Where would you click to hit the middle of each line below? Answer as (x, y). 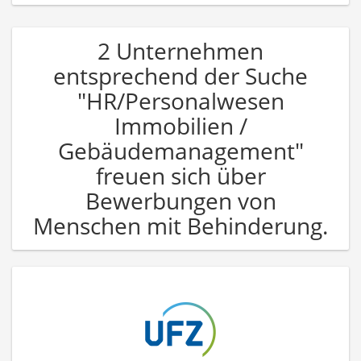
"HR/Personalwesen (180, 100)
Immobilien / (180, 125)
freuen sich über (180, 175)
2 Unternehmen (180, 50)
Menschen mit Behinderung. (180, 225)
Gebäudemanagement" (180, 150)
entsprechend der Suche (180, 75)
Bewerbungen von (180, 200)
